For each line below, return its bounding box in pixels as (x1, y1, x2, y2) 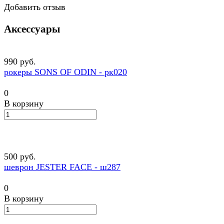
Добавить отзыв (4, 2, 65, 12)
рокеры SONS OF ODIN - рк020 (4, 67, 127, 77)
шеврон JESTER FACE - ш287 (4, 162, 120, 172)
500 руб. (4, 151, 36, 162)
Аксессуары (4, 23, 60, 35)
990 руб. (4, 56, 36, 67)
